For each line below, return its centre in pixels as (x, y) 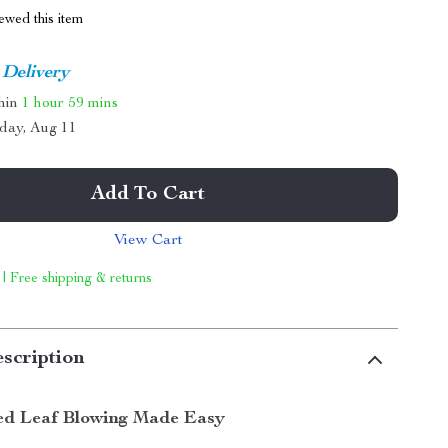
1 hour (43, 103)
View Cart (148, 241)
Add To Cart (148, 195)
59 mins (93, 103)
